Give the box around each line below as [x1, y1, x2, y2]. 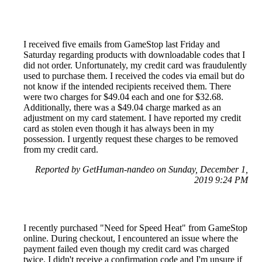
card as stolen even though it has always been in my [23, 123, 214, 134]
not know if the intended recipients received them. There [23, 81, 231, 92]
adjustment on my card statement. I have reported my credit [23, 113, 241, 123]
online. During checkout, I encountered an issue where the [23, 233, 238, 244]
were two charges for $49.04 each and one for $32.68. [23, 92, 223, 102]
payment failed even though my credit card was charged [23, 244, 229, 254]
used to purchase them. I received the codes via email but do [23, 71, 244, 81]
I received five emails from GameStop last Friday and [23, 39, 220, 50]
